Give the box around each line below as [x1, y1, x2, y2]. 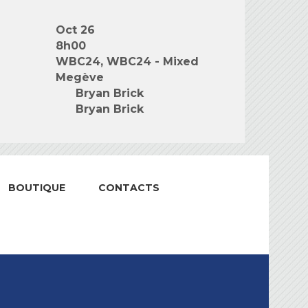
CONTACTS [98, 181, 159, 194]
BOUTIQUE [8, 181, 65, 194]
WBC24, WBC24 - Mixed [56, 55, 199, 68]
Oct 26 [56, 23, 95, 36]
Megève [56, 71, 104, 84]
